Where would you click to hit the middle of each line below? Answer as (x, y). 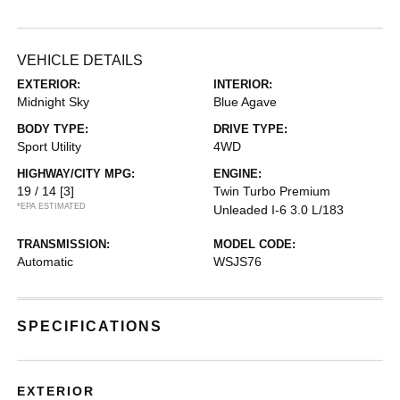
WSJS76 (237, 262)
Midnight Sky (54, 102)
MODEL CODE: (254, 244)
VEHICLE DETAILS (80, 60)
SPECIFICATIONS (90, 326)
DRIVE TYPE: (250, 129)
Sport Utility (50, 146)
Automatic (46, 262)
